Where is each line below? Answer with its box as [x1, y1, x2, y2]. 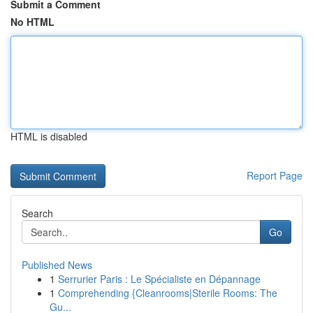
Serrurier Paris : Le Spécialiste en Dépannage [58, 272, 261, 286]
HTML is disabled [10, 129, 87, 143]
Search [22, 206, 53, 220]
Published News [22, 258, 92, 272]
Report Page [247, 168, 303, 182]
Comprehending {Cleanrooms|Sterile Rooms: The [58, 286, 277, 300]
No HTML [10, 15, 54, 29]
